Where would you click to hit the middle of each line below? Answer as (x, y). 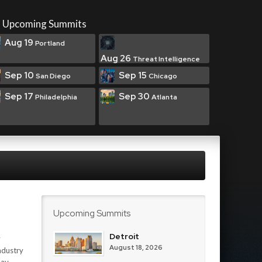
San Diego (53, 76)
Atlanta (164, 97)
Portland (50, 43)
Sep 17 (20, 96)
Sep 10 (20, 75)
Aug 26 (117, 58)
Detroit (124, 236)
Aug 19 (20, 43)
